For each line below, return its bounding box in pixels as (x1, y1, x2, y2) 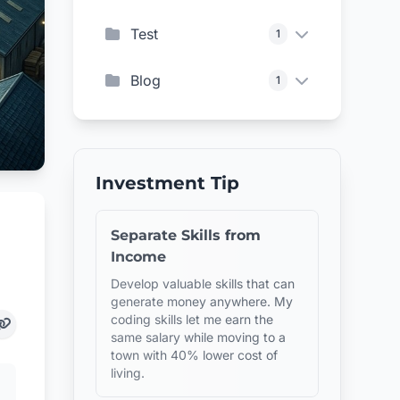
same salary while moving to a (111, 329, 287, 345)
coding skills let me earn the (111, 312, 274, 327)
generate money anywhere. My (111, 294, 294, 309)
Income (111, 248, 167, 265)
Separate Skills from (111, 227, 262, 244)
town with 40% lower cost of (111, 347, 279, 362)
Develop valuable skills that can (111, 276, 296, 291)
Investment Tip (96, 172, 240, 194)
